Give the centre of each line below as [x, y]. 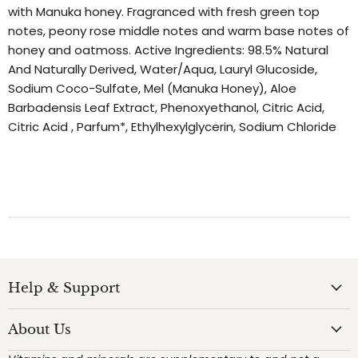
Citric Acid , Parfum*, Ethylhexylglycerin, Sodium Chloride [172, 126]
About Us [40, 329]
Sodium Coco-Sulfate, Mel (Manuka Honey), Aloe [152, 88]
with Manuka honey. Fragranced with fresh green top [164, 11]
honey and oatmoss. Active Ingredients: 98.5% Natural [168, 50]
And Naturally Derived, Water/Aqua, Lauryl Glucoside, [163, 69]
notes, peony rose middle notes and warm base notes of [179, 30]
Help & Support [64, 288]
